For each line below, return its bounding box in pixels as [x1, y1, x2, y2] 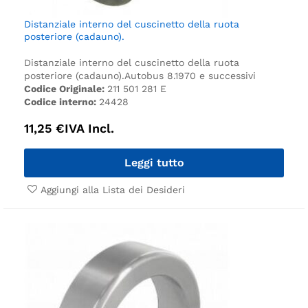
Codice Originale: [24, 82, 107, 94]
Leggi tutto [124, 155, 184, 169]
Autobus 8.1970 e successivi [124, 69, 256, 81]
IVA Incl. [65, 120, 114, 135]
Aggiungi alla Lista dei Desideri [41, 184, 185, 195]
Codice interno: [24, 96, 99, 107]
